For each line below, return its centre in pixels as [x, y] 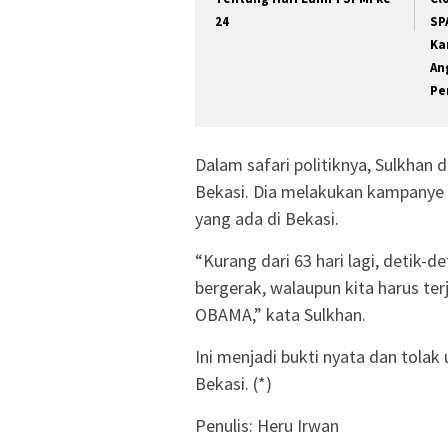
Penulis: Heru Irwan [267, 425]
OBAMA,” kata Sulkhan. [280, 314]
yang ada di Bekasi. [267, 218]
